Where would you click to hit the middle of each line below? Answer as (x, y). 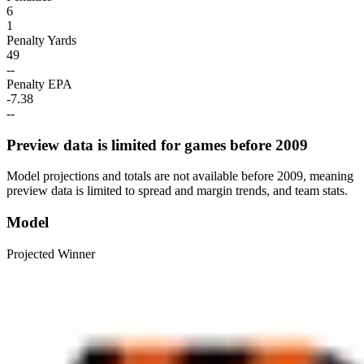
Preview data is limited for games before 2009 (157, 145)
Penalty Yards (41, 40)
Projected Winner (51, 253)
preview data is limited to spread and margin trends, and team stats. (177, 191)
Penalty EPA (39, 84)
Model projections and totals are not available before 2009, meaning (180, 176)
